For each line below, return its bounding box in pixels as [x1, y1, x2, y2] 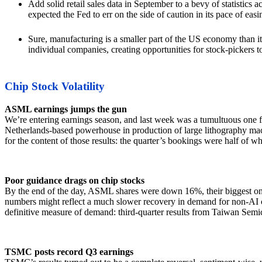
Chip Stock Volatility [5, 80, 105, 92]
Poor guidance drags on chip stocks [5, 175, 144, 185]
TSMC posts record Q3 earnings [5, 246, 133, 257]
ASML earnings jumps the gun [5, 104, 127, 114]
